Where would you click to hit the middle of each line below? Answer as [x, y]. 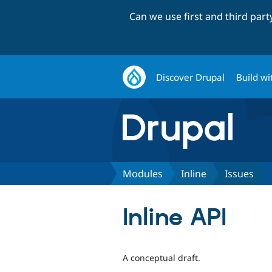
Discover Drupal [191, 77]
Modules [143, 173]
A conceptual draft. [161, 257]
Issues [239, 173]
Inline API [175, 218]
